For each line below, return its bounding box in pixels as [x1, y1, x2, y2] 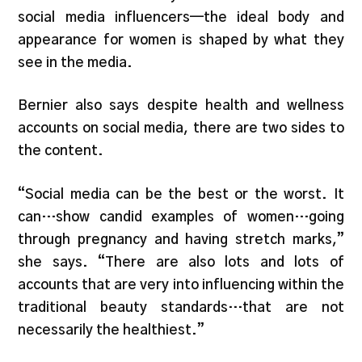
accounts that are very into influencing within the [18, 277, 344, 292]
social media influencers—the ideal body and [18, 10, 344, 24]
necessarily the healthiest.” [18, 322, 205, 337]
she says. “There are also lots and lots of [18, 255, 344, 269]
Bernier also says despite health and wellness [18, 99, 344, 113]
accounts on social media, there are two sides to [18, 121, 344, 136]
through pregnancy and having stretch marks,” [18, 232, 344, 246]
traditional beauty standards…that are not [18, 300, 344, 314]
